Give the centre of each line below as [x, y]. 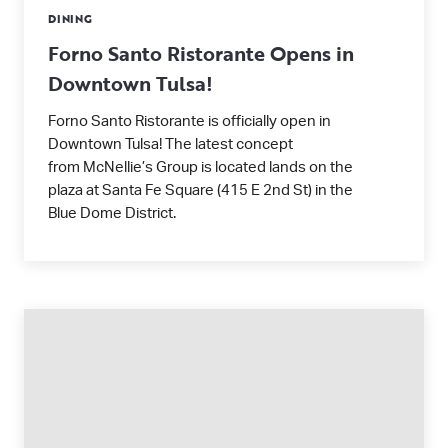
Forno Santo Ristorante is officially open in [189, 121]
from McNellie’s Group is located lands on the [200, 167]
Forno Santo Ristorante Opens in [201, 53]
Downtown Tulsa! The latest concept [170, 144]
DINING [70, 19]
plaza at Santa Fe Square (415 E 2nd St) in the [200, 190]
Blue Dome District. [112, 213]
